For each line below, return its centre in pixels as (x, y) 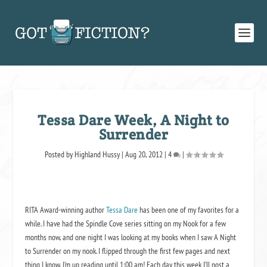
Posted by (59, 154)
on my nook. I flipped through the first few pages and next (146, 251)
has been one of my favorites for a (189, 210)
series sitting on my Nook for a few (175, 223)
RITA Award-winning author (66, 210)
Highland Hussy (97, 154)
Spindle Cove (105, 223)
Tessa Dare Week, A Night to (133, 120)
